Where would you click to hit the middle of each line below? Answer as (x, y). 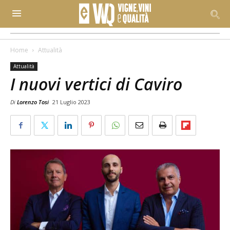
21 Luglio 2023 (71, 102)
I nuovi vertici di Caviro (96, 84)
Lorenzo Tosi (33, 102)
